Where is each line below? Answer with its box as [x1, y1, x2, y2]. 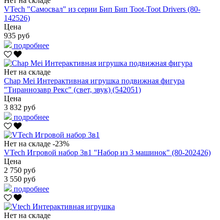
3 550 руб [4, 174, 35, 183]
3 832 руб [4, 103, 35, 111]
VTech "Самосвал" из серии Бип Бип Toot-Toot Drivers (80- [4, 4, 200, 13]
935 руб [4, 31, 29, 40]
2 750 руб [4, 165, 35, 174]
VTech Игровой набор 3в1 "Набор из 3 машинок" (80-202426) [4, 148, 211, 157]
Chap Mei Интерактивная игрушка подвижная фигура [4, 76, 185, 85]
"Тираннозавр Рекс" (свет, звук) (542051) [4, 85, 141, 94]
